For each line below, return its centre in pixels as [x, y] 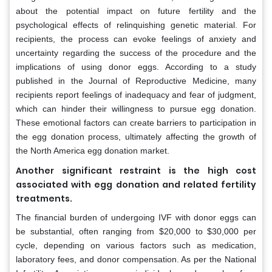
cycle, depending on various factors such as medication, [136, 245]
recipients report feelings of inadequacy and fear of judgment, [136, 94]
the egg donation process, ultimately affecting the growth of [136, 136]
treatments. [44, 198]
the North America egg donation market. [93, 150]
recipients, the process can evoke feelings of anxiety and [136, 39]
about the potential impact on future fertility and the [136, 11]
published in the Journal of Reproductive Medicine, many [136, 80]
